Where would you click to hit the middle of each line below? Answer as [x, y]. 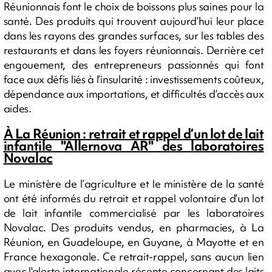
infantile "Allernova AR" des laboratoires [134, 146]
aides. [17, 108]
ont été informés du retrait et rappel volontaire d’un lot [134, 198]
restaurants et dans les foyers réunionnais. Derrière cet [134, 50]
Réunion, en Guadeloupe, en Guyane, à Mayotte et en [134, 242]
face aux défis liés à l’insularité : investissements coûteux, [134, 79]
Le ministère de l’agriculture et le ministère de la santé [134, 183]
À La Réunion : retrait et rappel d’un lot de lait [134, 134]
